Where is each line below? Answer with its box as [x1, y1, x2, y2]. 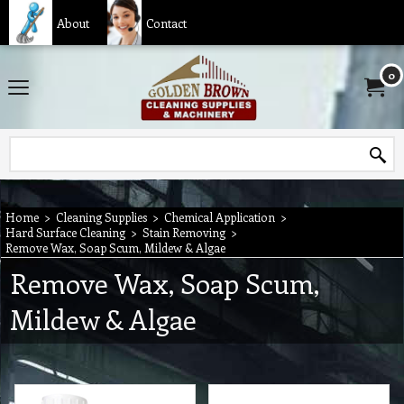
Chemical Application [164, 209, 275, 225]
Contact [145, 14, 187, 32]
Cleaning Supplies [56, 209, 147, 225]
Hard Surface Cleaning [5, 225, 125, 240]
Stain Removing [142, 225, 225, 240]
